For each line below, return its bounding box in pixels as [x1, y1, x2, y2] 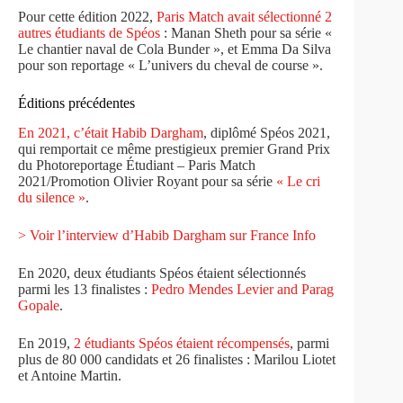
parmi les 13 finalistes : [18, 282, 151, 298]
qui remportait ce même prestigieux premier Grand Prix [18, 141, 330, 157]
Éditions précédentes [18, 95, 135, 112]
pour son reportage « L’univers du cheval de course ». [18, 58, 323, 74]
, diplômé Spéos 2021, [203, 125, 330, 141]
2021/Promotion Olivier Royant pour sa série [18, 174, 276, 190]
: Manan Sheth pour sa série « [160, 25, 332, 41]
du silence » [18, 190, 85, 206]
